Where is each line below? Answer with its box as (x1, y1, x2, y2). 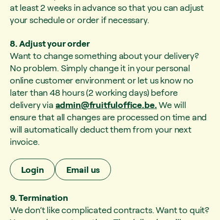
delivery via (10, 99, 55, 110)
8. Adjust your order (10, 37, 90, 49)
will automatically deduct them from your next (10, 123, 192, 135)
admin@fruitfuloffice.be (55, 99, 155, 110)
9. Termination (10, 192, 68, 203)
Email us (66, 164, 100, 175)
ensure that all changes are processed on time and (10, 111, 207, 122)
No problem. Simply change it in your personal (10, 62, 190, 73)
